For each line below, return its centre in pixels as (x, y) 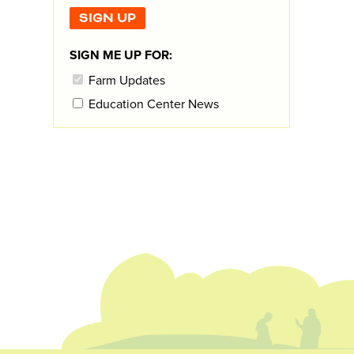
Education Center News (152, 104)
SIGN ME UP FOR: (121, 55)
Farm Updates (125, 81)
